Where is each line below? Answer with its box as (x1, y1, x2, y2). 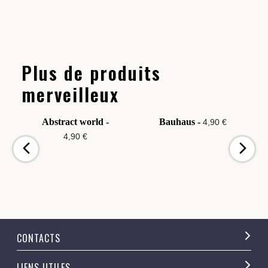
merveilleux (22, 81, 119, 108)
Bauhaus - (159, 117, 203, 127)
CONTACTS (17, 231, 60, 246)
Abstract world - (41, 117, 109, 127)
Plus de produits (22, 59, 161, 87)
